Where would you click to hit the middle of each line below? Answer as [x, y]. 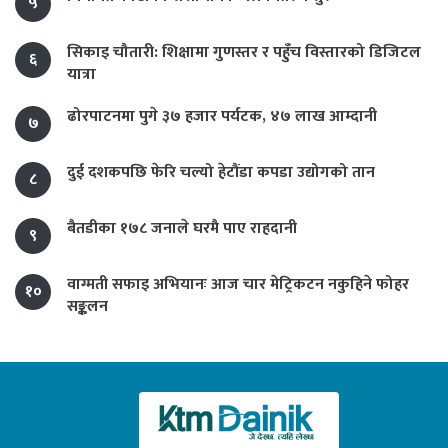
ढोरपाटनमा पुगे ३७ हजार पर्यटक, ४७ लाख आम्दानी [222, 117]
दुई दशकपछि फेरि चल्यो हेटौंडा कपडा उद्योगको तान [221, 173]
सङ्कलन [87, 307]
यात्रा [81, 75]
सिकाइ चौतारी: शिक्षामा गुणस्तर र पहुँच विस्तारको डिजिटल [244, 53]
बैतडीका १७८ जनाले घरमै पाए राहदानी [182, 229]
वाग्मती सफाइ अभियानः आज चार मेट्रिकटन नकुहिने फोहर [238, 285]
